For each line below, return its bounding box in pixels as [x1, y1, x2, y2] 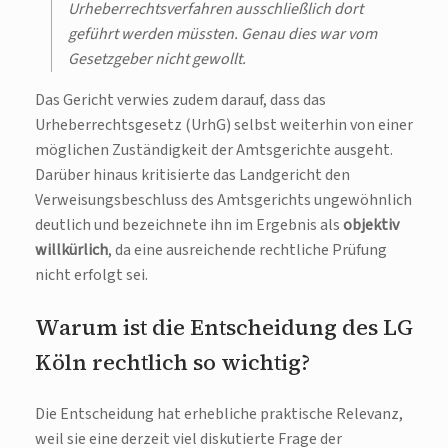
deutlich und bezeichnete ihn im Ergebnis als [35, 214, 343, 237]
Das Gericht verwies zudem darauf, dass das [35, 89, 326, 112]
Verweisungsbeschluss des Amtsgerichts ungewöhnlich [35, 189, 412, 212]
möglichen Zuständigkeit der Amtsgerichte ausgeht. [35, 139, 393, 162]
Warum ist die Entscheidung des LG [35, 312, 413, 343]
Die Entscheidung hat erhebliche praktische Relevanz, [35, 403, 403, 426]
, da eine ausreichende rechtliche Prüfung [108, 239, 387, 262]
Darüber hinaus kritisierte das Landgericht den [35, 164, 350, 187]
